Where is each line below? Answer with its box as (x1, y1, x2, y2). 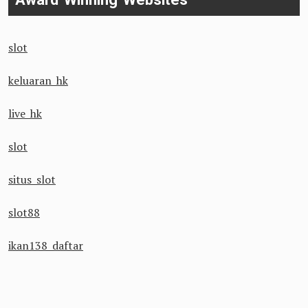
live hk (8, 106, 42, 121)
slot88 (8, 205, 40, 220)
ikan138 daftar (8, 238, 83, 253)
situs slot (8, 172, 56, 187)
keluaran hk (8, 73, 68, 88)
